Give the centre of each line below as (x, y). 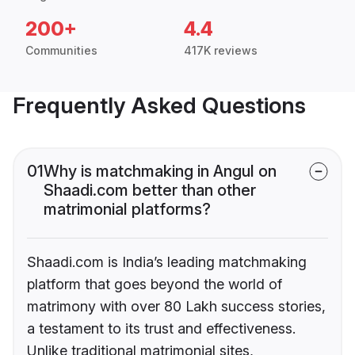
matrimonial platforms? (127, 210)
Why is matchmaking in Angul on (160, 172)
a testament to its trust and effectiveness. (161, 329)
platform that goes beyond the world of (155, 284)
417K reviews (221, 51)
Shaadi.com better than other (150, 191)
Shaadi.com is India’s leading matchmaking (167, 262)
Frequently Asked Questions (159, 106)
